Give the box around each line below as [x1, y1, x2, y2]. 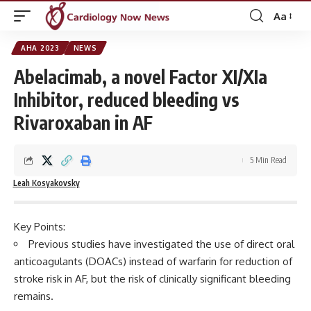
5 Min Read [249, 155, 287, 165]
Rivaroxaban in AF [14, 111, 153, 134]
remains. [14, 289, 53, 303]
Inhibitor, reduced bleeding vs [14, 88, 239, 111]
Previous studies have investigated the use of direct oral [28, 237, 294, 251]
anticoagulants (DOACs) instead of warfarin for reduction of [14, 255, 292, 268]
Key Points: [14, 220, 65, 233]
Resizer [273, 34, 307, 48]
